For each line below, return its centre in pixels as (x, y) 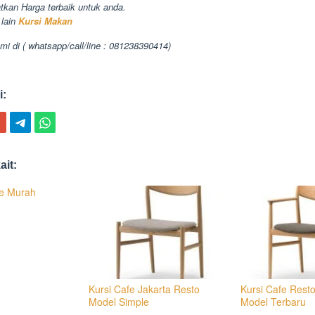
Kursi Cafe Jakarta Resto (144, 289)
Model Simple (118, 302)
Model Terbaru (274, 302)
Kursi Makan (44, 20)
